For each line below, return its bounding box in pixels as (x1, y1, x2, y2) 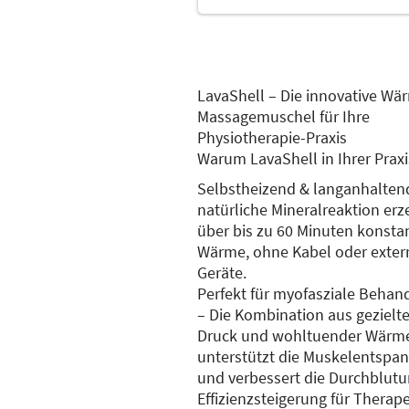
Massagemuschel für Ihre (197, 105, 370, 127)
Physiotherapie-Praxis (197, 126, 347, 148)
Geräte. (197, 261, 246, 283)
